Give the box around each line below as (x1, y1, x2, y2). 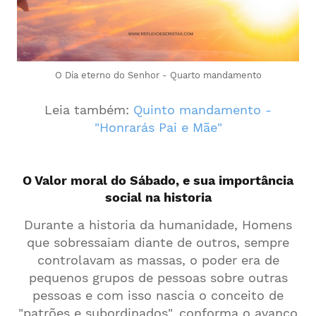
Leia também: (44, 102, 133, 117)
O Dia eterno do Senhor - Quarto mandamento (54, 70, 262, 80)
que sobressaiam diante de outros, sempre (27, 235, 289, 250)
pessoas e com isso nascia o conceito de (32, 288, 284, 303)
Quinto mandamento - (133, 102, 272, 117)
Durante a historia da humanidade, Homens (24, 217, 292, 232)
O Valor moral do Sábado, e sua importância (23, 173, 293, 188)
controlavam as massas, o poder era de (37, 253, 279, 267)
